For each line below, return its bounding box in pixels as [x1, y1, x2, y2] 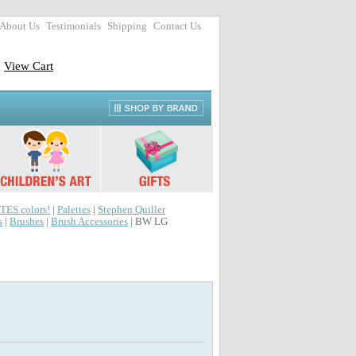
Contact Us [153, 21, 201, 32]
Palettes [57, 204, 91, 215]
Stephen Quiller [98, 204, 165, 215]
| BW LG [128, 216, 168, 227]
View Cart [4, 59, 53, 72]
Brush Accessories [51, 216, 128, 227]
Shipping [107, 21, 147, 32]
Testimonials [46, 21, 101, 32]
